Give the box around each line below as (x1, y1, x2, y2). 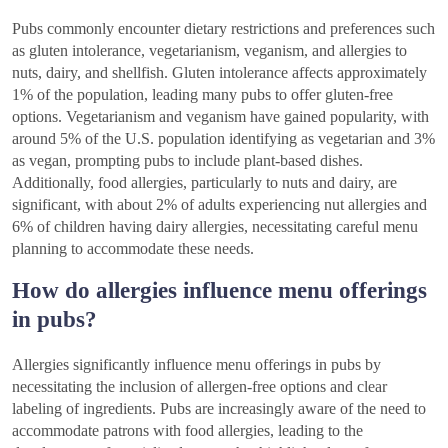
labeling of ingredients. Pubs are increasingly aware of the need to (12, 399, 426, 417)
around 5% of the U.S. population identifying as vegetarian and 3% (12, 129, 435, 147)
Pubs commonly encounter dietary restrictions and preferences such (12, 19, 435, 37)
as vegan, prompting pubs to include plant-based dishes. (12, 151, 363, 169)
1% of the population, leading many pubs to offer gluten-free (12, 85, 393, 103)
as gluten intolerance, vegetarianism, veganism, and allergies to (12, 41, 407, 59)
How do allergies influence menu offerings (12, 276, 427, 303)
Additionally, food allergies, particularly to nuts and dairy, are (12, 173, 397, 191)
